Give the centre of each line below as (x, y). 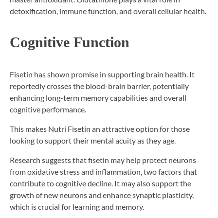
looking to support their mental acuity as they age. (93, 140)
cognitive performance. (48, 109)
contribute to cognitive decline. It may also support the (100, 183)
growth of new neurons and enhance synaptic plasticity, (102, 195)
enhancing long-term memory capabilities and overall (98, 97)
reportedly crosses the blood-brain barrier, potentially (99, 86)
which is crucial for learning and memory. (77, 206)
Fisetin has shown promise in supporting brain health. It (102, 74)
